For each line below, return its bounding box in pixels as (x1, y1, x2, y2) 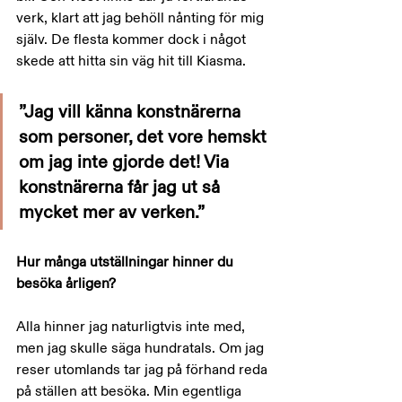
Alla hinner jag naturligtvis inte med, (16, 318, 249, 336)
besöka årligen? (16, 275, 116, 293)
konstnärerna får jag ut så (19, 176, 224, 198)
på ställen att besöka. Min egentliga (16, 382, 245, 400)
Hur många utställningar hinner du (16, 253, 237, 271)
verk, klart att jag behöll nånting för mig (16, 9, 267, 27)
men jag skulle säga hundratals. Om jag (16, 339, 267, 357)
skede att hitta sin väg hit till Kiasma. (16, 52, 246, 70)
